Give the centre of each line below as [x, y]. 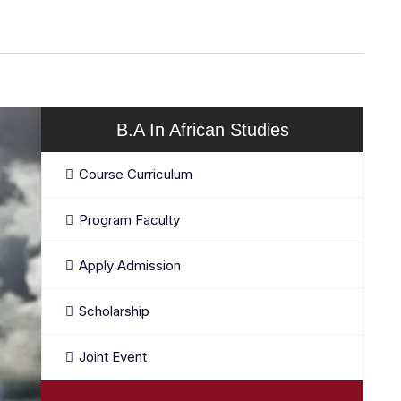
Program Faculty [129, 220]
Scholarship [114, 311]
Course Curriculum [136, 174]
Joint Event [113, 357]
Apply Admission [130, 265]
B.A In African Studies [202, 130]
